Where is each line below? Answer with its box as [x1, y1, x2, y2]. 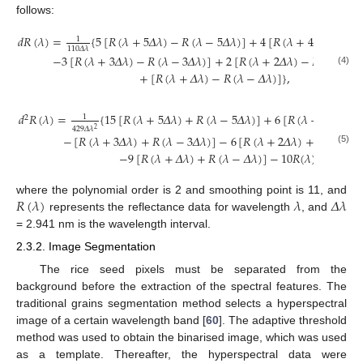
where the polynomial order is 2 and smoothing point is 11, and [16, 183, 347, 197]
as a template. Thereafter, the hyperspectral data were [16, 347, 347, 361]
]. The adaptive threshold [219, 313, 347, 327]
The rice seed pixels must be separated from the [39, 262, 347, 275]
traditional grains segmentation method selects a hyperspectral [16, 296, 347, 310]
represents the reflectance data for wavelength [45, 200, 294, 214]
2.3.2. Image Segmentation [16, 240, 156, 254]
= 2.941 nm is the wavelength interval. [16, 217, 211, 231]
